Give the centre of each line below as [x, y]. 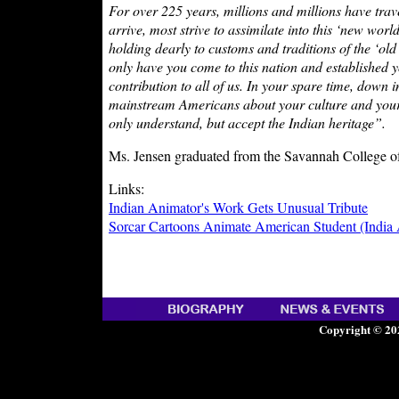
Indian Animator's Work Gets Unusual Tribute [238, 207]
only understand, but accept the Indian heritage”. [247, 122]
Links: [126, 188]
